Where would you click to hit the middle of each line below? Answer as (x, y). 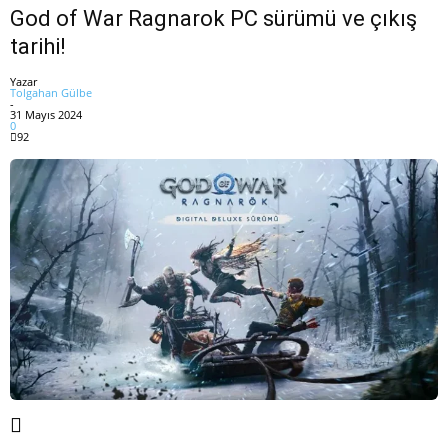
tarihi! (38, 46)
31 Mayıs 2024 (46, 114)
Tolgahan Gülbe (51, 92)
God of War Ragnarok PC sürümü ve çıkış (213, 18)
